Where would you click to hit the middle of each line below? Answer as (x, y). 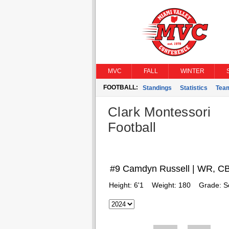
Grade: (211, 185)
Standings (157, 88)
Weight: (165, 185)
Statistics (193, 88)
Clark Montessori (159, 112)
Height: (121, 185)
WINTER (192, 71)
